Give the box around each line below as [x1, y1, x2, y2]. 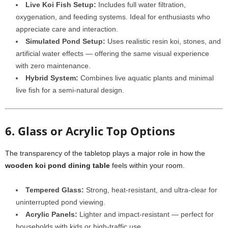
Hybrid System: [25, 74, 78, 82]
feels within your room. [110, 161, 185, 169]
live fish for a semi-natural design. [16, 86, 124, 94]
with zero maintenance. [16, 62, 91, 70]
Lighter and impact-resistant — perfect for [77, 210, 214, 218]
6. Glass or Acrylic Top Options [5, 123, 175, 138]
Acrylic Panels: [25, 210, 77, 218]
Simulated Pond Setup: [25, 37, 105, 45]
